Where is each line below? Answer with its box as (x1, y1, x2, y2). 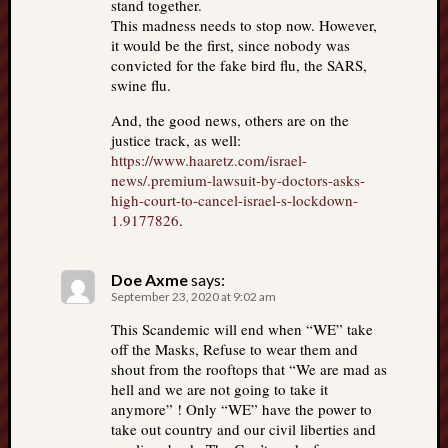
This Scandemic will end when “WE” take (111, 319, 373, 339)
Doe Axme (111, 270, 188, 289)
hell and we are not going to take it (111, 379, 328, 399)
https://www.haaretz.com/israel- (111, 150, 307, 170)
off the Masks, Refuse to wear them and (111, 339, 358, 359)
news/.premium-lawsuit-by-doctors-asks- (111, 170, 365, 190)
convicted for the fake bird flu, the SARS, (111, 55, 367, 75)
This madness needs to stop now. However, (111, 15, 377, 35)
